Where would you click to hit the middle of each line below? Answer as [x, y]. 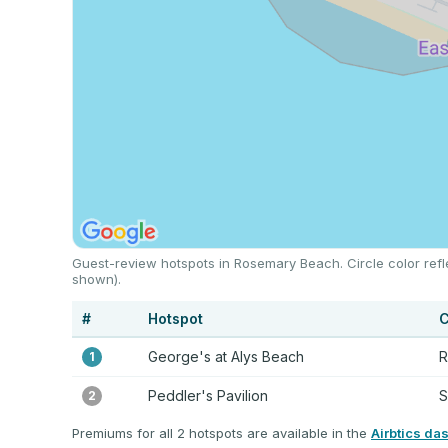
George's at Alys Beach [226, 356]
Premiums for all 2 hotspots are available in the [221, 432]
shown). [96, 278]
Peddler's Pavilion [208, 395]
